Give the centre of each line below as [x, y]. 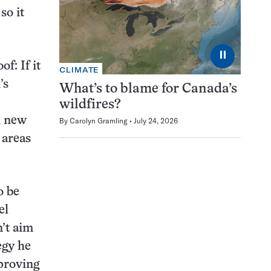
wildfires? [90, 105]
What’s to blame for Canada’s [148, 90]
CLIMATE [80, 70]
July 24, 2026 [156, 121]
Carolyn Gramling [99, 121]
